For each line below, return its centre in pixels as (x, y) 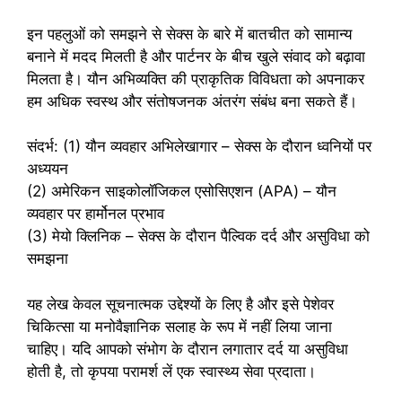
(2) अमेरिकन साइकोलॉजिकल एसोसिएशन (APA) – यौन (182, 192)
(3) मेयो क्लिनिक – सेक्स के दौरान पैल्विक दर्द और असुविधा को (198, 236)
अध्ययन (48, 169)
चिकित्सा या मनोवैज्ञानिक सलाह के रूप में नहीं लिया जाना (179, 326)
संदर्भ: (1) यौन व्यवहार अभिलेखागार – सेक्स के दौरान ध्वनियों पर (199, 147)
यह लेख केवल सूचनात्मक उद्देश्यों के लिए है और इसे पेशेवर (180, 304)
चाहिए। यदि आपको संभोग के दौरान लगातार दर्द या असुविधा (188, 349)
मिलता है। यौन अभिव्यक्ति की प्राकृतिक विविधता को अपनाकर (196, 79)
